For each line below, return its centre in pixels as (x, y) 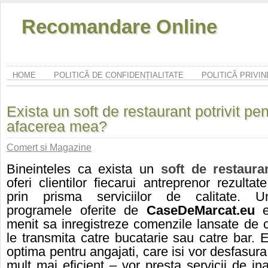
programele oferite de (77, 211)
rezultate (242, 183)
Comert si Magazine (49, 147)
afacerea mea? (57, 126)
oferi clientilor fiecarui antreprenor (112, 183)
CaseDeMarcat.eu (205, 211)
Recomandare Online (119, 27)
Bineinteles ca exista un (84, 169)
